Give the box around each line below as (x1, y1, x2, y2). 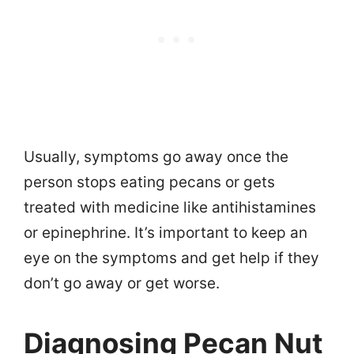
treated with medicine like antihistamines (24, 198, 316, 217)
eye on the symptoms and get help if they (24, 249, 319, 268)
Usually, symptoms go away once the (24, 148, 288, 167)
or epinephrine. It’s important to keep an (24, 224, 307, 243)
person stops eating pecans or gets (24, 173, 275, 192)
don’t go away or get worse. (24, 274, 220, 293)
